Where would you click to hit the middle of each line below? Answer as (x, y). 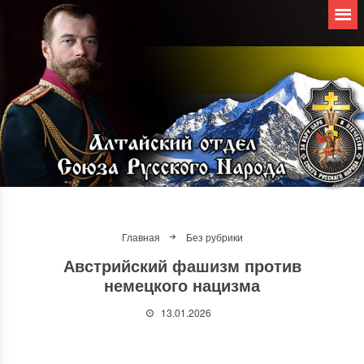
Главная (141, 237)
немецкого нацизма (182, 285)
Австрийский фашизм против (182, 265)
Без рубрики (214, 237)
